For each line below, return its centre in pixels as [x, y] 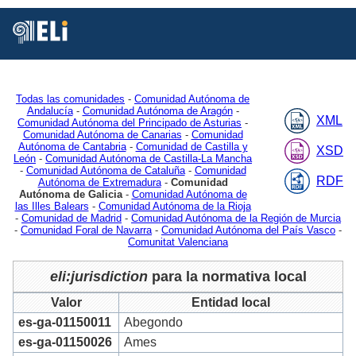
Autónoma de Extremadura [99, 182]
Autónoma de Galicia [70, 194]
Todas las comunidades [70, 99]
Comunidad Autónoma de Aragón [157, 110]
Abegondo [154, 323]
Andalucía [50, 110]
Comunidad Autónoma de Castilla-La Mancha [149, 158]
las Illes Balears [52, 206]
